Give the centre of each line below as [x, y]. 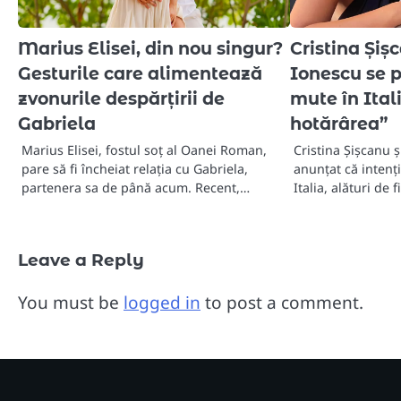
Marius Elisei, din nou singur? [150, 49]
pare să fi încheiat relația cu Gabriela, [135, 169]
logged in [162, 303]
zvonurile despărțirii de [121, 99]
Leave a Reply [81, 260]
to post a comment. [282, 303]
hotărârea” [339, 124]
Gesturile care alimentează [140, 74]
